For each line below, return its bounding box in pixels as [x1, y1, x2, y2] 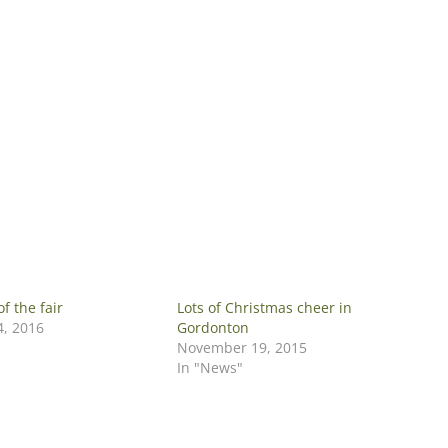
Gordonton [177, 318, 250, 337]
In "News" [177, 358, 244, 377]
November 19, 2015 [177, 338, 308, 357]
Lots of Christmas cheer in [177, 298, 353, 317]
